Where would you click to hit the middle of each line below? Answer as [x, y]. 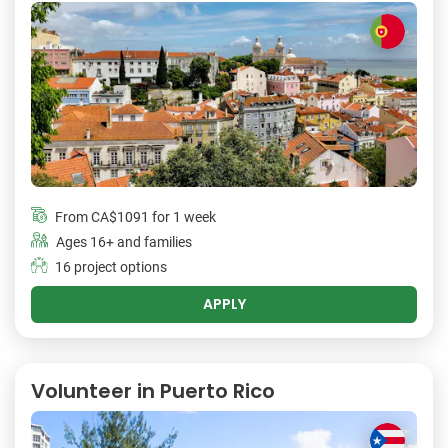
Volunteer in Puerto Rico [153, 390]
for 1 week [182, 217]
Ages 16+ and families [124, 242]
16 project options [111, 267]
